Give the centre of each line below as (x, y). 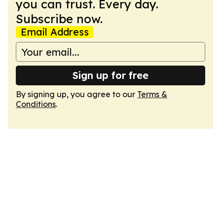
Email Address (55, 32)
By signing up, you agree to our (76, 94)
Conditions (36, 104)
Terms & (152, 94)
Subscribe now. (59, 19)
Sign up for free (110, 75)
